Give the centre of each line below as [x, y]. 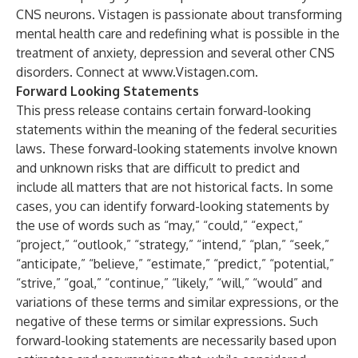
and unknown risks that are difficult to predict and [158, 168]
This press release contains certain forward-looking [163, 110]
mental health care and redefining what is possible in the [178, 34]
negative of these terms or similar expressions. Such [167, 321]
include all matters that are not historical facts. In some [175, 187]
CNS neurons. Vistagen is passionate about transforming [179, 14]
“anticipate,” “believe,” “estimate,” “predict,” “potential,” [175, 264]
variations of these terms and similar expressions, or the [177, 302]
